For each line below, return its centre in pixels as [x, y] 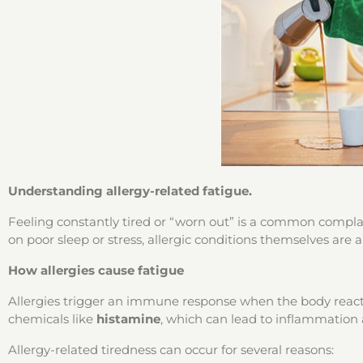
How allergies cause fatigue [96, 270]
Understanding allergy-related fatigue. [130, 191]
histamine [128, 319]
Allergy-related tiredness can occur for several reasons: [171, 350]
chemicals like [52, 319]
